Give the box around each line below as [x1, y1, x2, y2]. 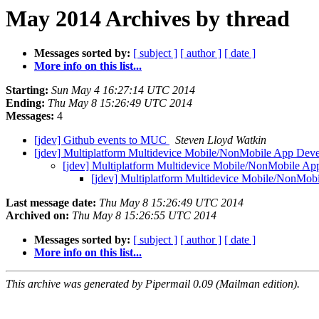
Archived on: [6, 209, 69, 222]
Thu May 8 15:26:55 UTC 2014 [72, 209, 216, 222]
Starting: [6, 84, 48, 97]
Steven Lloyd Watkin [175, 134, 266, 147]
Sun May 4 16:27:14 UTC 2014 [51, 84, 195, 97]
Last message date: [6, 197, 96, 209]
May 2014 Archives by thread [6, 6, 290, 31]
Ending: [6, 97, 45, 110]
